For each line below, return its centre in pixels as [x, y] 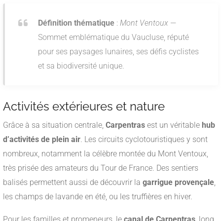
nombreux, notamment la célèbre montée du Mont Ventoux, [106, 154]
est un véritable [173, 125]
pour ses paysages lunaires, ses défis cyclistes [118, 52]
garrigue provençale [178, 183]
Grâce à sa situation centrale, [54, 125]
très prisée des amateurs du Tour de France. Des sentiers [101, 168]
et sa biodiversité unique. [81, 66]
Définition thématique [76, 23]
